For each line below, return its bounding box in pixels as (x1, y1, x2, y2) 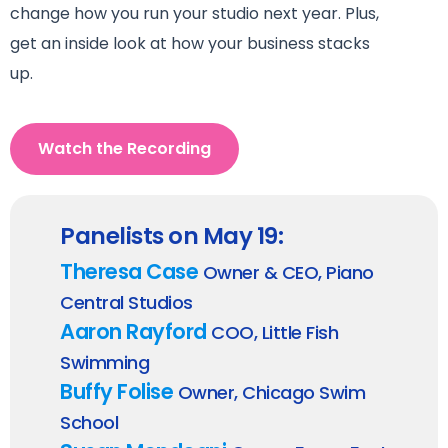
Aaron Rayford (60, 317, 207, 347)
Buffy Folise (60, 377, 173, 407)
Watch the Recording (38, 137, 211, 161)
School (60, 410, 118, 436)
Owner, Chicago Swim (173, 380, 365, 406)
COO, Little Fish (206, 320, 338, 346)
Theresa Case (60, 257, 198, 287)
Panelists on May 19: (60, 220, 283, 253)
